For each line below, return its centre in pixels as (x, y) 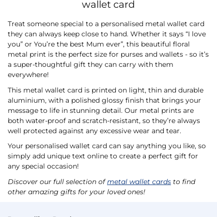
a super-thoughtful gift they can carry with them (91, 64)
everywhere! (28, 75)
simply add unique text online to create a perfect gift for (103, 156)
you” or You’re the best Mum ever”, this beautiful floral (99, 44)
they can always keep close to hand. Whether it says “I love (107, 34)
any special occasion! (43, 166)
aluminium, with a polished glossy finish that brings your (104, 100)
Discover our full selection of (57, 181)
